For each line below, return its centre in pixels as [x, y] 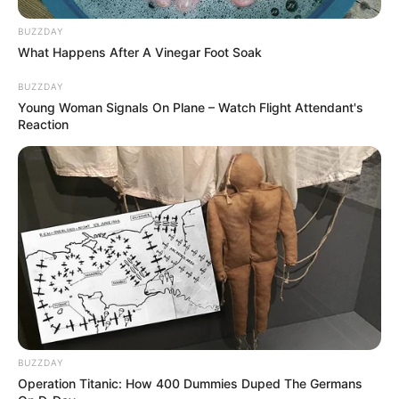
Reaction [43, 124]
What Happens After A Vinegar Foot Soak [140, 52]
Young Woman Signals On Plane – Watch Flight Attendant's [191, 107]
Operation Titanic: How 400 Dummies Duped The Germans [190, 384]
